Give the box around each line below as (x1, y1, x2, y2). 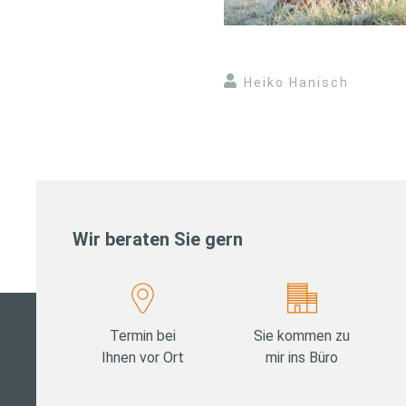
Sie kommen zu (254, 327, 351, 345)
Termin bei (110, 327, 177, 345)
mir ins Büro (266, 349, 339, 367)
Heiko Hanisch (244, 75, 349, 91)
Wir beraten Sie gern (72, 228, 243, 251)
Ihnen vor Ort (101, 349, 185, 367)
